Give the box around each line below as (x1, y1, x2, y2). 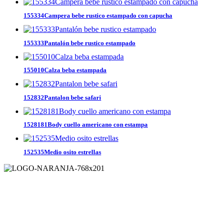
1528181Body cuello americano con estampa (24, 121, 148, 129)
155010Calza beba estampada (24, 66, 107, 74)
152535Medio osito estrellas (24, 148, 101, 156)
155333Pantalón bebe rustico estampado (24, 39, 136, 47)
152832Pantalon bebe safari (24, 93, 101, 101)
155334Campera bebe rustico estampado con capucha (24, 12, 172, 20)
